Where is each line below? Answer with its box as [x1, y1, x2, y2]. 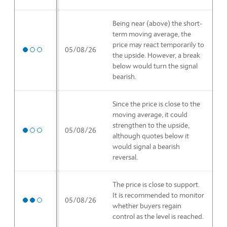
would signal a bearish [112, 141, 180, 151]
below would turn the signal [112, 61, 198, 70]
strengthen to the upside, [112, 120, 190, 130]
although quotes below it [112, 131, 189, 140]
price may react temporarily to [112, 40, 204, 49]
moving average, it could [112, 109, 187, 119]
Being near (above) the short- [112, 18, 202, 28]
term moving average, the [112, 29, 191, 39]
